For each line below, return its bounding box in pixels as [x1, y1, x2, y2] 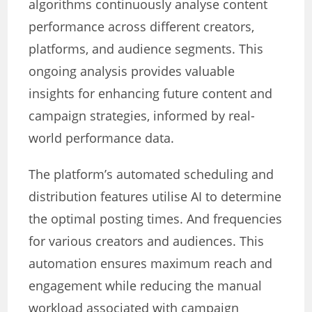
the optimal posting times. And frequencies [29, 210, 283, 228]
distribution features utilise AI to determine [29, 188, 282, 205]
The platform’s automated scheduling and [29, 166, 274, 183]
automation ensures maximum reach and [29, 255, 273, 272]
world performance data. [29, 130, 175, 147]
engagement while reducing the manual [29, 277, 263, 295]
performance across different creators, [29, 18, 255, 36]
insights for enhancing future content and [29, 85, 273, 102]
